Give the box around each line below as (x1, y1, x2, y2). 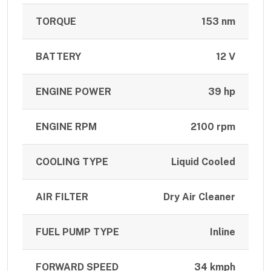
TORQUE (36, 16, 77, 28)
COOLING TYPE (36, 156, 109, 168)
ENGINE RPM (36, 121, 97, 133)
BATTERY (36, 51, 82, 63)
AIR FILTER (36, 191, 89, 203)
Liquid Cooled (171, 156, 235, 168)
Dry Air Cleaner (163, 191, 235, 203)
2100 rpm (190, 121, 235, 133)
